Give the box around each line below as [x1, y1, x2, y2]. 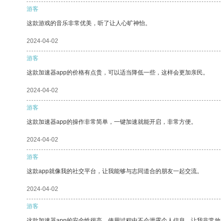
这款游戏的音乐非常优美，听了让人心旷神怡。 [27, 19, 151, 27]
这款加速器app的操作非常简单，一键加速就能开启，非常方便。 [27, 118, 197, 125]
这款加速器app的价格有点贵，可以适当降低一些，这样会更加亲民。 [27, 69, 209, 76]
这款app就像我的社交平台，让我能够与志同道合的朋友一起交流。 [27, 167, 203, 175]
